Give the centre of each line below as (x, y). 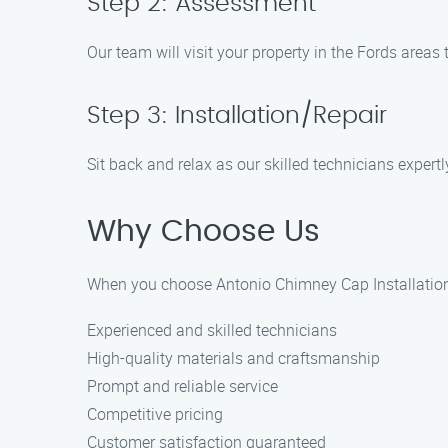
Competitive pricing (155, 414)
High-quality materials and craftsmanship (233, 358)
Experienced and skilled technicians (212, 330)
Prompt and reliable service (182, 386)
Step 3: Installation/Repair (237, 116)
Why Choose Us (203, 232)
